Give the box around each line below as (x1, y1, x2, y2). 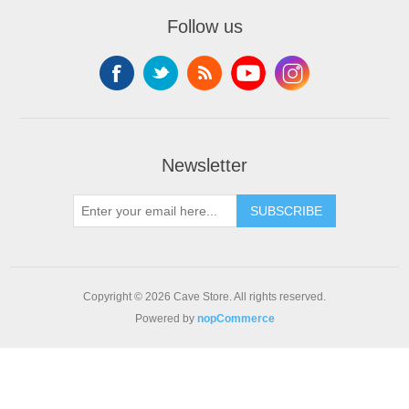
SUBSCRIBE (250, 204, 322, 219)
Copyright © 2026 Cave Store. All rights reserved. (83, 290, 326, 304)
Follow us (166, 16, 243, 37)
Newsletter (162, 155, 247, 176)
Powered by (134, 312, 197, 326)
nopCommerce (196, 312, 275, 326)
